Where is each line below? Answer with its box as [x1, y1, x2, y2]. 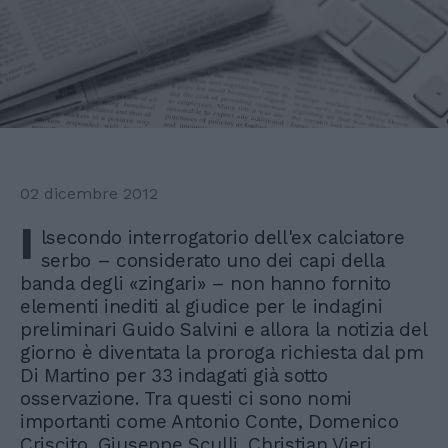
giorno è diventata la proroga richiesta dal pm [20, 341, 424, 365]
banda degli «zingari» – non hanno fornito [20, 272, 391, 296]
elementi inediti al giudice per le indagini [20, 295, 383, 319]
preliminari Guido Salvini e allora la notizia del [20, 318, 427, 342]
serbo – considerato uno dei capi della [40, 249, 385, 273]
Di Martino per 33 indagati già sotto [20, 364, 328, 388]
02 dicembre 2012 [20, 184, 158, 204]
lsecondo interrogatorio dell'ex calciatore [40, 226, 405, 250]
